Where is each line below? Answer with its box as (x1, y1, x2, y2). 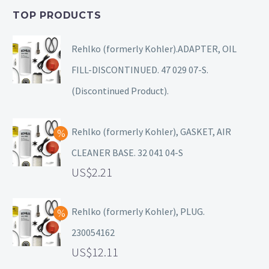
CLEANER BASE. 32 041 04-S (71, 147, 183, 159)
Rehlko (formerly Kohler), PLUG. (71, 205, 205, 218)
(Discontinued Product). (71, 85, 169, 97)
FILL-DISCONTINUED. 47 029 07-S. (71, 64, 208, 76)
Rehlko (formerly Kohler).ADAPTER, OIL (71, 43, 237, 55)
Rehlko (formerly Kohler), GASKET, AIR (71, 125, 231, 138)
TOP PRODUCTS (13, 9, 101, 21)
